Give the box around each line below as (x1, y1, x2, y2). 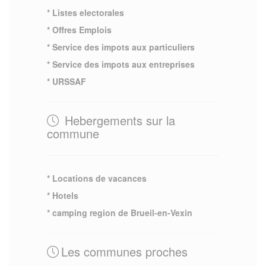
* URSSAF (47, 75, 86, 87)
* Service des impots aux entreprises (47, 58, 195, 70)
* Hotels (47, 189, 78, 201)
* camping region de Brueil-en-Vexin (47, 206, 192, 218)
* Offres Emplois (47, 23, 112, 36)
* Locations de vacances (47, 172, 147, 184)
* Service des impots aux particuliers (47, 40, 195, 53)
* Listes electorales (47, 6, 124, 18)
